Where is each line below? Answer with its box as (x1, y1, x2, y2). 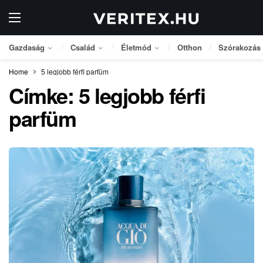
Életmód (121, 42, 151, 53)
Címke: (9, 80, 79, 110)
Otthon (177, 42, 202, 53)
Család (70, 42, 95, 53)
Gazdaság (9, 42, 45, 53)
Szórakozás (218, 42, 261, 53)
